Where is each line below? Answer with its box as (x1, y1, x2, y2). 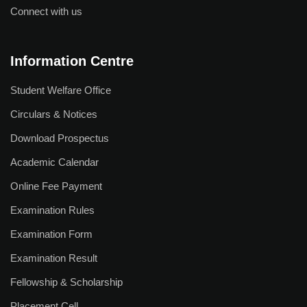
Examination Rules (10, 204, 95, 216)
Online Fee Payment (10, 180, 102, 192)
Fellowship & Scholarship (10, 276, 123, 288)
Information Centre (10, 53, 134, 69)
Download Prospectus (10, 132, 109, 144)
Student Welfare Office (10, 84, 111, 96)
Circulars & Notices (10, 108, 97, 120)
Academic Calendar (10, 156, 99, 168)
